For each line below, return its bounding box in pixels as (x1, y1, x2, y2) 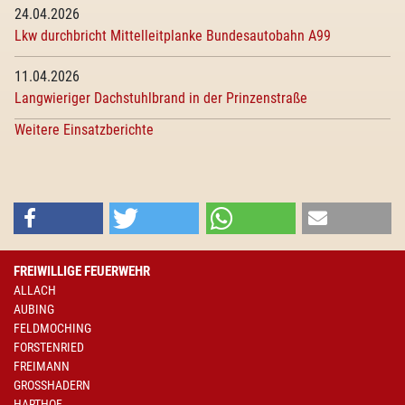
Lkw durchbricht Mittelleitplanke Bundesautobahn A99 (14, 27, 331, 44)
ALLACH (14, 283, 56, 297)
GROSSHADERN (14, 378, 90, 392)
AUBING (14, 302, 54, 316)
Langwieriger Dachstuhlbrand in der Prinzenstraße (14, 89, 307, 107)
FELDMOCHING (14, 321, 91, 335)
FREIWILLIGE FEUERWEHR (14, 263, 150, 279)
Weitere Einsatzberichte (14, 121, 154, 138)
